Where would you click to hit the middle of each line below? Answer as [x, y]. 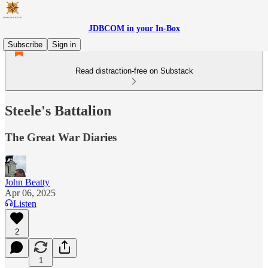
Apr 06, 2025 [30, 193]
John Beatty [27, 182]
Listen [25, 203]
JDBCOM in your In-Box [134, 28]
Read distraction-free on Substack [134, 71]
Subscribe [25, 45]
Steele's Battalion [58, 110]
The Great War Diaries [61, 137]
